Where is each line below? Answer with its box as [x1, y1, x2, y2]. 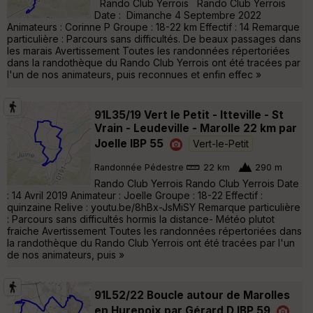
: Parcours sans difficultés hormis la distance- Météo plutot [7, 212, 275, 225]
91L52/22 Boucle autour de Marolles [94, 288, 290, 302]
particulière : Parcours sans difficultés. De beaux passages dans [7, 32, 301, 45]
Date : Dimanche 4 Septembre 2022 [94, 8, 261, 21]
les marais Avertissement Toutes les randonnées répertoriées [7, 44, 290, 57]
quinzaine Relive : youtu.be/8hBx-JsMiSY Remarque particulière [7, 201, 300, 213]
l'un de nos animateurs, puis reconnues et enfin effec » [7, 68, 261, 80]
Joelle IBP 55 [94, 136, 163, 150]
